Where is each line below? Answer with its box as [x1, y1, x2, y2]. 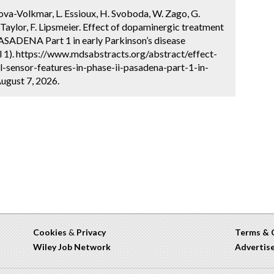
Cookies [33, 227, 67, 237]
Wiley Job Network [33, 242, 111, 252]
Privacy [76, 227, 106, 237]
